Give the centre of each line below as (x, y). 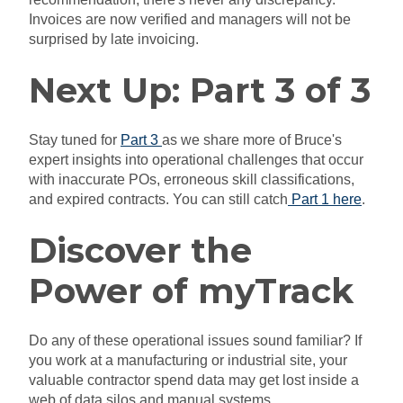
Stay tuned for (75, 140)
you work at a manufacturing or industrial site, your (188, 360)
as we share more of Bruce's (252, 140)
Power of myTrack (191, 291)
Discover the (140, 250)
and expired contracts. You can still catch (158, 200)
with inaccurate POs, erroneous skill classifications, (192, 180)
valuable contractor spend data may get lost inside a (194, 380)
